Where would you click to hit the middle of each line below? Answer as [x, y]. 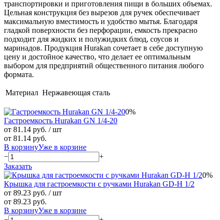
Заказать [18, 166]
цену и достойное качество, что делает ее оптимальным [97, 56]
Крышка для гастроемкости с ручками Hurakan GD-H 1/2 [99, 184]
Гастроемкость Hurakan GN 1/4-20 [61, 120]
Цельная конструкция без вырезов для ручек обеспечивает [102, 12]
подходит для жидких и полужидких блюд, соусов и [91, 39]
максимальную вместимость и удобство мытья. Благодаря [101, 21]
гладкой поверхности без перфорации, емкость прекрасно [101, 30]
